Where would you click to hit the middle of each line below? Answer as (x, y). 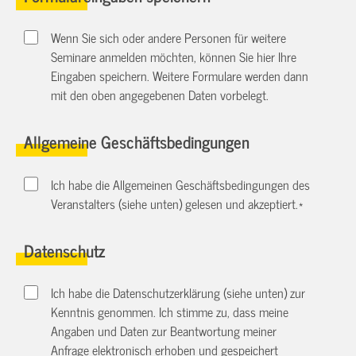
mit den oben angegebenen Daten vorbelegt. (160, 95)
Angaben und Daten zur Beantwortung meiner (164, 330)
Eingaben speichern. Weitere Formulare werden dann (180, 76)
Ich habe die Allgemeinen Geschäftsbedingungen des (181, 184)
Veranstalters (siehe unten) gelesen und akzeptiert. (175, 203)
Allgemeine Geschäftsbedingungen (137, 141)
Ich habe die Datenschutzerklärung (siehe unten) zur (178, 292)
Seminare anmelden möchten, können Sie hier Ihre (174, 57)
